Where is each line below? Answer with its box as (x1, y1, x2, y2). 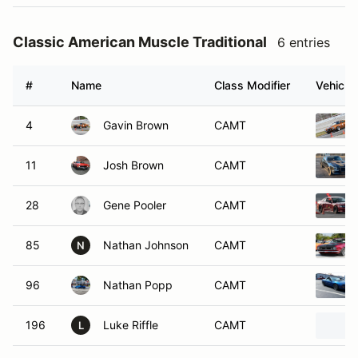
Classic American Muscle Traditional (13, 34, 267, 50)
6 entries (277, 34, 330, 50)
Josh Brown (103, 158, 164, 172)
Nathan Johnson (103, 238, 189, 252)
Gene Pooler (103, 198, 166, 212)
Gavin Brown (103, 118, 169, 132)
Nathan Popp (103, 278, 173, 292)
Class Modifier (214, 78, 290, 92)
